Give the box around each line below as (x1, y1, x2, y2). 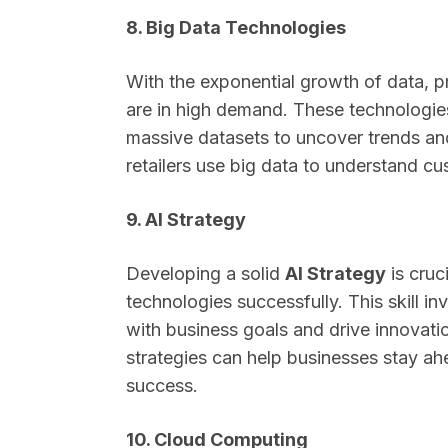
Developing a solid (126, 263, 285, 284)
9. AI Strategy (126, 209, 246, 230)
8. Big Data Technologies (126, 17, 346, 38)
